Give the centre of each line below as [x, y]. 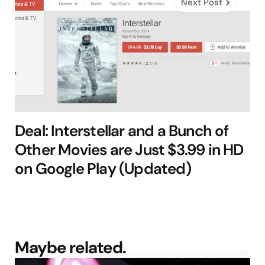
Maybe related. [70, 248]
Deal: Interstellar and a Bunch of [122, 131]
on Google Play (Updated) [103, 169]
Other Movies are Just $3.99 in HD [129, 150]
